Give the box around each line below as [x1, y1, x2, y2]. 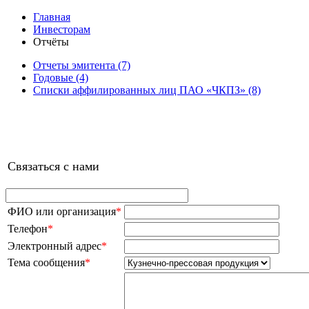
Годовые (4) [33, 72, 88, 83]
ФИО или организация [8, 206, 116, 217]
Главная [33, 11, 70, 23]
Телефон [8, 223, 48, 235]
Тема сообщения [8, 257, 85, 268]
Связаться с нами [8, 159, 99, 173]
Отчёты [33, 36, 69, 48]
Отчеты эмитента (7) [33, 59, 130, 71]
